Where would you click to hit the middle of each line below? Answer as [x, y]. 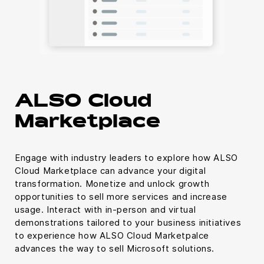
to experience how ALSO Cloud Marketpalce [112, 235]
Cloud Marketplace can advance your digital [110, 170]
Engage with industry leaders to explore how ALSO [126, 157]
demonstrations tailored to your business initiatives [128, 222]
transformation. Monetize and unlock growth [112, 183]
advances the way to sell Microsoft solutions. [115, 248]
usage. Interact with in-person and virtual [105, 209]
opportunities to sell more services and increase [121, 196]
